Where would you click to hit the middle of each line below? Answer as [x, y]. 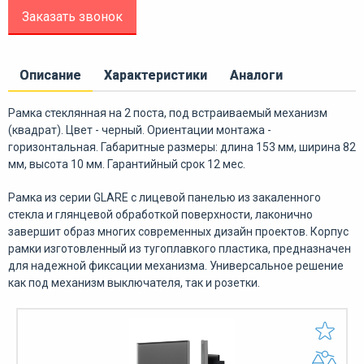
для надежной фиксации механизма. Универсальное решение [176, 265]
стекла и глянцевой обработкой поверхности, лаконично [160, 214]
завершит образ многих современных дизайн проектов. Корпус [178, 231]
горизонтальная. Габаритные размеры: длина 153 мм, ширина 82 [182, 147]
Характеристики [156, 75]
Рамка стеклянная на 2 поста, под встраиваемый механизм [168, 113]
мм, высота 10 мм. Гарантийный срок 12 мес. [127, 164]
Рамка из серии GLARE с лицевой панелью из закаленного [165, 197]
